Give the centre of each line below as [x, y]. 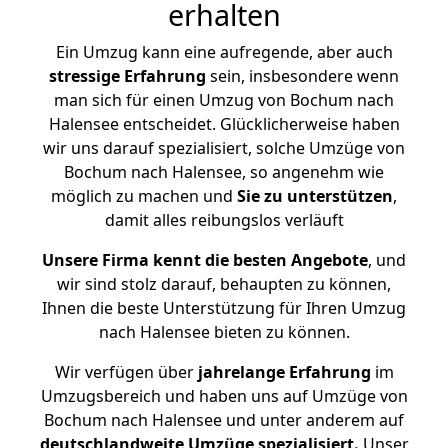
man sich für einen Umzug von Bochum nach [224, 100]
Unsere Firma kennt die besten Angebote [205, 260]
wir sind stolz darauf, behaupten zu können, [224, 284]
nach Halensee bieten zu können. [224, 332]
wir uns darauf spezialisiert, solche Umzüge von [224, 148]
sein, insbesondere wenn [302, 76]
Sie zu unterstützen [315, 196]
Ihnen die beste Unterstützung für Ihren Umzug [224, 308]
